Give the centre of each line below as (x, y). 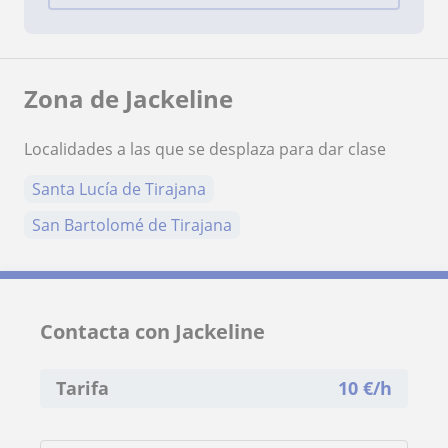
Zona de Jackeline (128, 98)
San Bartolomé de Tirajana (132, 224)
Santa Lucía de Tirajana (119, 188)
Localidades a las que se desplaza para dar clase (205, 148)
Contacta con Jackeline (152, 331)
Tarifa (82, 387)
